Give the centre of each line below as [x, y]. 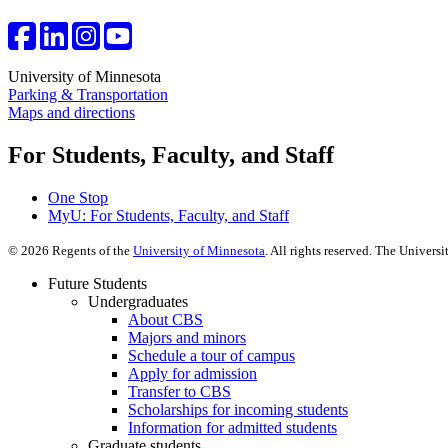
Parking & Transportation [88, 95]
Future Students [97, 283]
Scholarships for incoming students [238, 409]
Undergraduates [138, 301]
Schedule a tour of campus [211, 355]
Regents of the [91, 250]
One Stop [78, 197]
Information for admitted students [232, 427]
